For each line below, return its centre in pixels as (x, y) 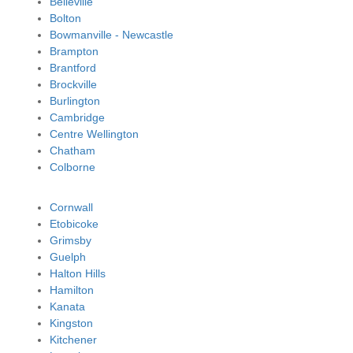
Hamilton (71, 290)
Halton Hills (77, 274)
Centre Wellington (94, 134)
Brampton (74, 52)
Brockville (73, 85)
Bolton (65, 19)
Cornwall (71, 208)
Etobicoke (74, 224)
